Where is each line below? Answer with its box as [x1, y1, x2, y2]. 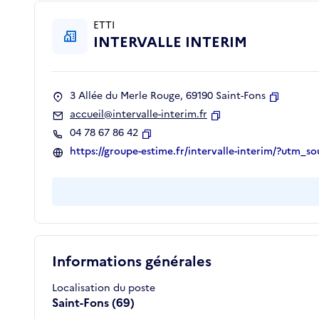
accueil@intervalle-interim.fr [70, 107, 207, 122]
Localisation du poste [52, 281, 155, 296]
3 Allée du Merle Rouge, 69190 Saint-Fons [70, 88, 266, 104]
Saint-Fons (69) [52, 294, 135, 312]
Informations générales [52, 251, 211, 273]
